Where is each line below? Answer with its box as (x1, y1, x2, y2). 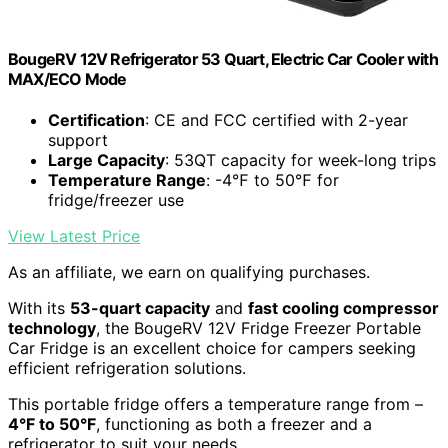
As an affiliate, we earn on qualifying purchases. (8, 262, 370, 283)
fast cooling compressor (248, 298, 439, 319)
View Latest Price (8, 226, 140, 247)
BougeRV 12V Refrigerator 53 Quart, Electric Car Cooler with (8, 48, 438, 69)
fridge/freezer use (48, 190, 184, 211)
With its (8, 298, 70, 319)
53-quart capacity (70, 298, 210, 319)
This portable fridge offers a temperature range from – (8, 394, 423, 415)
